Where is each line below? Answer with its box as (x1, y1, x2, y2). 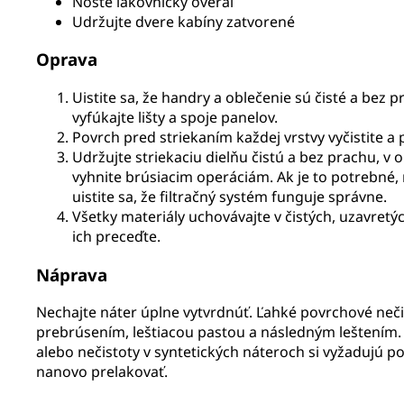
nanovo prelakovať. (36, 362, 168, 382)
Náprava (36, 262, 107, 286)
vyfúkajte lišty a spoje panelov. (72, 106, 278, 127)
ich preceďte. (72, 225, 161, 246)
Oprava (36, 48, 97, 71)
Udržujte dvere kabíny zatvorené (72, 11, 295, 32)
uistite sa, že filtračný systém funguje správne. (72, 186, 387, 207)
